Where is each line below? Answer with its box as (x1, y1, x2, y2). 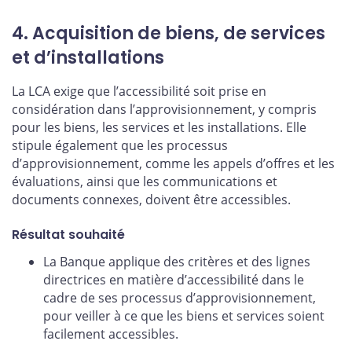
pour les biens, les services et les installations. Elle (12, 119, 306, 137)
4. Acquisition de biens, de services (12, 20, 325, 46)
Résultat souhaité (12, 225, 125, 244)
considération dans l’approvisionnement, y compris (12, 101, 317, 119)
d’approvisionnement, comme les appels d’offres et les (12, 155, 335, 173)
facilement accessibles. (43, 324, 178, 343)
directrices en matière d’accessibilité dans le (43, 270, 304, 288)
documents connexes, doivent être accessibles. (12, 191, 291, 209)
